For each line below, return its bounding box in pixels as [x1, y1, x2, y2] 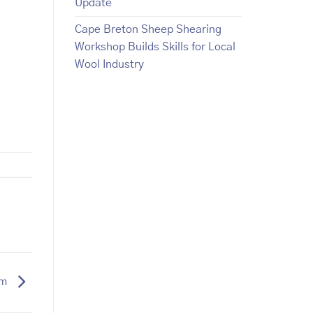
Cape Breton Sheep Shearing [75, 23, 221, 35]
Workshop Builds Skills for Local [75, 41, 235, 52]
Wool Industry [75, 58, 144, 70]
